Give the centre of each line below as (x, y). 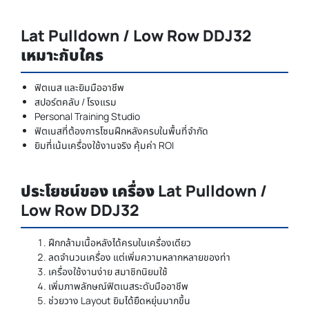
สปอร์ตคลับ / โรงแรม (76, 102)
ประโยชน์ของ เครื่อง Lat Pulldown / (144, 191)
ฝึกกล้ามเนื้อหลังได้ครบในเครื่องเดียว (120, 243)
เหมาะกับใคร (62, 55)
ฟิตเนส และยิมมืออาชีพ (79, 88)
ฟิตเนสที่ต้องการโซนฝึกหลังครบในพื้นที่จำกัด (121, 131)
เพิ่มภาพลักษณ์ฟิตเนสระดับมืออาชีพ (118, 286)
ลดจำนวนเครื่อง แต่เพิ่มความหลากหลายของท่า (139, 257)
